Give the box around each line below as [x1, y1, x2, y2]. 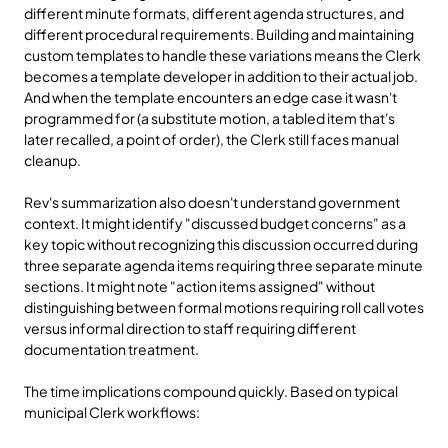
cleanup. [24, 151, 81, 169]
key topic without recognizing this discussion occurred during [24, 235, 418, 253]
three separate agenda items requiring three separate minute [24, 256, 423, 274]
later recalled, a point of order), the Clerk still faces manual [24, 130, 399, 148]
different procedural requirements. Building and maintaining [24, 25, 414, 43]
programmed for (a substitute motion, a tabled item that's [24, 109, 395, 127]
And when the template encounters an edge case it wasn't [24, 88, 397, 106]
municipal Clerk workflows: [24, 403, 200, 421]
